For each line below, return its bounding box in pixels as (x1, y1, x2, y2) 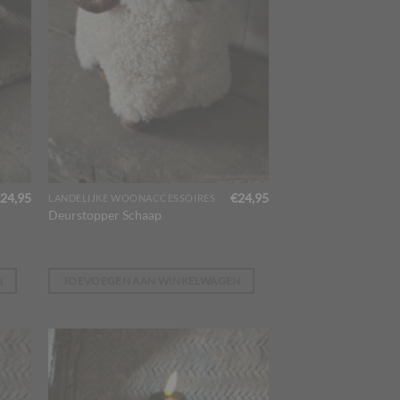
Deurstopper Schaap (48, 207, 162, 223)
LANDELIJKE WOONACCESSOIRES (48, 191, 216, 204)
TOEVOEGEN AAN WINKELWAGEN (62, 274, 241, 287)
